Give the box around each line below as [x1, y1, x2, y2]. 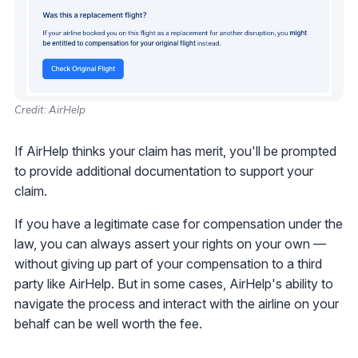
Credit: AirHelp [14, 102, 86, 116]
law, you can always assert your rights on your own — [14, 235, 326, 252]
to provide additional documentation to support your [14, 162, 313, 179]
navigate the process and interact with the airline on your [14, 295, 339, 312]
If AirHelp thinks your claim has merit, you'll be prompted [14, 142, 336, 159]
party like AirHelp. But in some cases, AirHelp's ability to [14, 275, 333, 292]
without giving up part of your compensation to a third [14, 255, 322, 272]
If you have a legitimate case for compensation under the [14, 215, 343, 232]
